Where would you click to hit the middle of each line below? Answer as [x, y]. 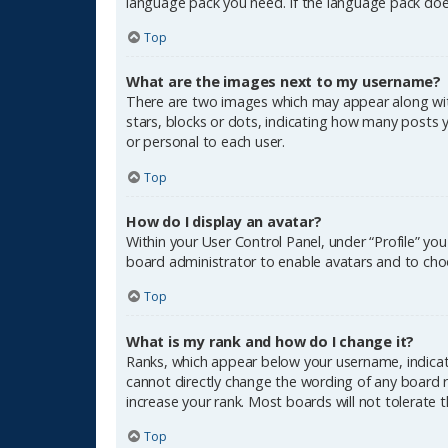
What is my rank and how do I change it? [270, 341]
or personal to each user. [206, 142]
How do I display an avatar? [224, 221]
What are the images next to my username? [283, 82]
